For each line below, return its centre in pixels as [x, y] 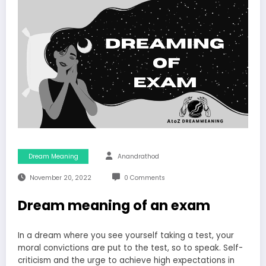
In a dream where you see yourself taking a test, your [126, 235]
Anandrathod [138, 157]
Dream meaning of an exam [114, 206]
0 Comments [144, 178]
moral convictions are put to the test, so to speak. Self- [130, 248]
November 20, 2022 [60, 178]
